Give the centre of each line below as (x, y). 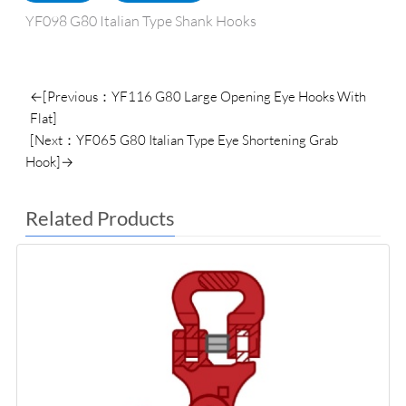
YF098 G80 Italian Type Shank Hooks (141, 21)
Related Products (100, 218)
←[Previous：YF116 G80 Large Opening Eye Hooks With (198, 97)
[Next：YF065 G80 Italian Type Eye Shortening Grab (184, 140)
